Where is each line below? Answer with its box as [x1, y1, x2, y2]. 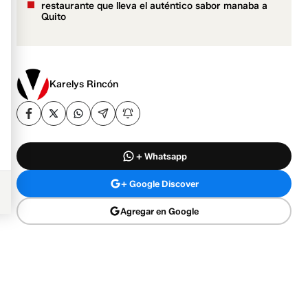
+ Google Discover [120, 177, 199, 189]
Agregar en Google [120, 205, 199, 217]
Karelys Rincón [49, 78, 119, 91]
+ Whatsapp [136, 150, 187, 162]
